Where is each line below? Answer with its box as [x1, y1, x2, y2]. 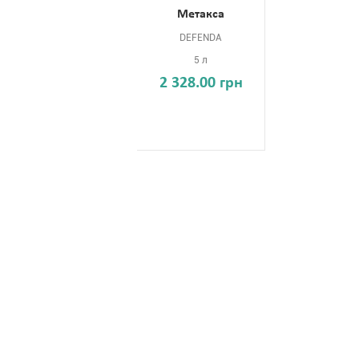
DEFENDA [179, 32, 222, 43]
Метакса [177, 8, 224, 21]
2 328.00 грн [159, 75, 243, 91]
